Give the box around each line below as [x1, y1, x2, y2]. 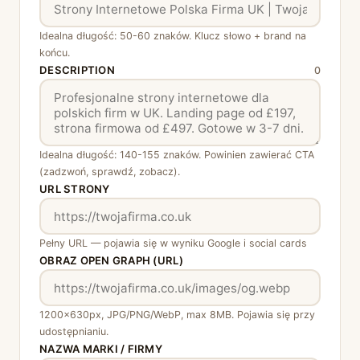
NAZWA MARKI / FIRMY [39, 342, 162, 355]
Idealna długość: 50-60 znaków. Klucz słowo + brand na [39, 30, 306, 42]
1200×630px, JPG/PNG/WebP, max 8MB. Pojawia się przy [39, 309, 315, 321]
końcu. [39, 47, 70, 59]
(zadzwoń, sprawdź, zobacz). [39, 166, 180, 178]
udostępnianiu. [39, 325, 108, 337]
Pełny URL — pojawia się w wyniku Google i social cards [39, 237, 307, 249]
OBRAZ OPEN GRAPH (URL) [39, 254, 183, 267]
